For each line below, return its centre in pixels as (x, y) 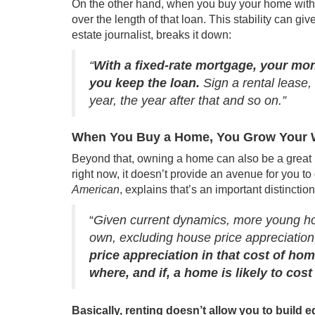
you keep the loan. (144, 83)
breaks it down (192, 35)
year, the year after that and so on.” (188, 101)
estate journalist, (112, 35)
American (96, 189)
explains (146, 189)
